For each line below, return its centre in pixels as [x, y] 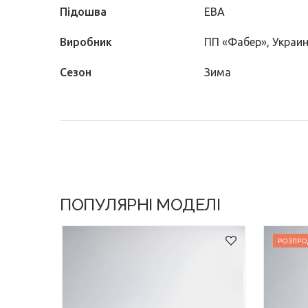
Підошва [83, 12]
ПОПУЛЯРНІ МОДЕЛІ [140, 205]
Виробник [86, 42]
